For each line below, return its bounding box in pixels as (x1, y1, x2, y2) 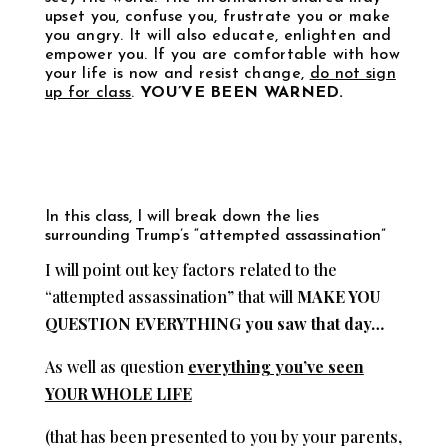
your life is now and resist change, (44, 65, 310, 82)
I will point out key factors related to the (44, 258, 337, 280)
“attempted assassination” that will (44, 285, 297, 307)
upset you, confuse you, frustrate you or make (44, 8, 391, 25)
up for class (44, 84, 132, 101)
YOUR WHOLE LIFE (44, 382, 192, 404)
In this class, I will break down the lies (44, 208, 319, 225)
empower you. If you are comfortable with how (44, 46, 400, 63)
